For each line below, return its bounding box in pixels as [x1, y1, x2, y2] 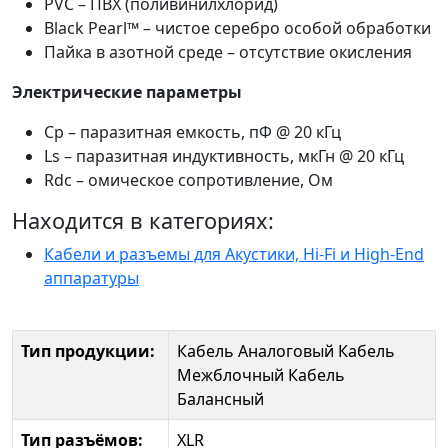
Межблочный [177, 364, 284, 387]
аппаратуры [44, 267, 139, 290]
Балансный [177, 388, 264, 411]
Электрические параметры [12, 81, 242, 104]
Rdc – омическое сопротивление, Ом [44, 169, 333, 192]
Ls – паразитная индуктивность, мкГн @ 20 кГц [44, 145, 404, 168]
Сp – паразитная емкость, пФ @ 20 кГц [44, 121, 341, 144]
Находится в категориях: [12, 206, 274, 236]
